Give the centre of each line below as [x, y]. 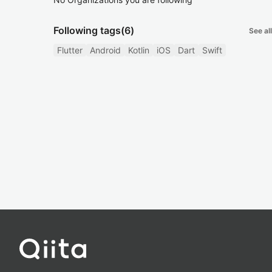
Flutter [70, 50]
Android [105, 50]
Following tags [87, 30]
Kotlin [139, 50]
